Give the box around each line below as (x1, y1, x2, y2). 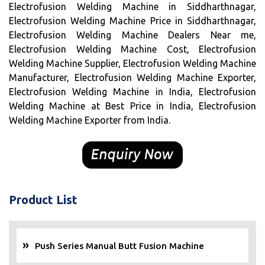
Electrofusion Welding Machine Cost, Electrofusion (9, 44, 256, 55)
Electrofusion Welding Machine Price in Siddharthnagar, (9, 15, 256, 27)
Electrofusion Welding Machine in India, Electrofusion (9, 86, 256, 98)
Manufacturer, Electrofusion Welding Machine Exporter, (9, 72, 256, 83)
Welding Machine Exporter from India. (9, 115, 170, 126)
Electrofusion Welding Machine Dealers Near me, (9, 30, 256, 41)
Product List (9, 192, 77, 206)
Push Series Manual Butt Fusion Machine (35, 240, 204, 251)
